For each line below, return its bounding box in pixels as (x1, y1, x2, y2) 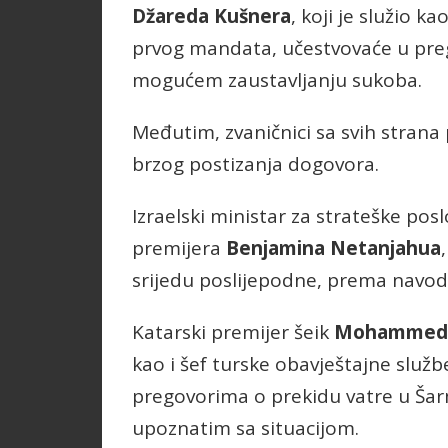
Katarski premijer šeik (132, 319, 334, 346)
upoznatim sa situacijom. (132, 415, 359, 442)
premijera (132, 235, 226, 262)
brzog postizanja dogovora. (132, 151, 379, 178)
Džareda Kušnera (132, 3, 291, 30)
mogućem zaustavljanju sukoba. (132, 67, 422, 94)
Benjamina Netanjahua (226, 235, 441, 262)
